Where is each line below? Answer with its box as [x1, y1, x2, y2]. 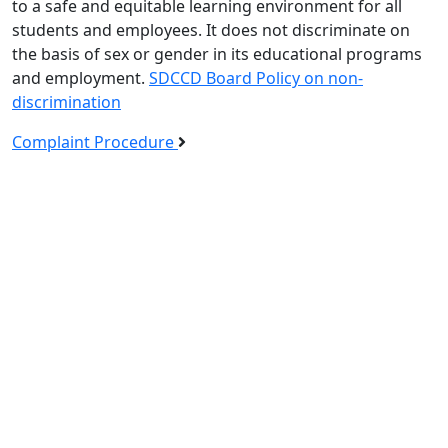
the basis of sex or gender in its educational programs [12, 42, 422, 65]
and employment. [12, 66, 149, 89]
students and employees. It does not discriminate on [12, 18, 410, 41]
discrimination [12, 90, 121, 113]
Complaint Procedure [12, 130, 178, 153]
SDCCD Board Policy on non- [149, 66, 363, 89]
